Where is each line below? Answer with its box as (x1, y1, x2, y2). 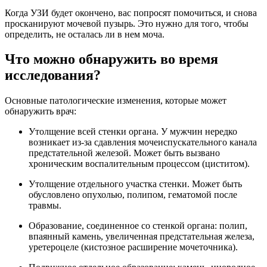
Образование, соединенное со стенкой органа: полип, (29, 221, 247, 231)
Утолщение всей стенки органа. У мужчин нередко (29, 126, 237, 137)
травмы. (29, 200, 61, 211)
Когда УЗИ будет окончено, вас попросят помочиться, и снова (5, 7, 257, 18)
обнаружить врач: (5, 106, 76, 117)
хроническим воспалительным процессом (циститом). (29, 159, 250, 169)
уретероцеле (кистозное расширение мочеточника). (29, 242, 238, 253)
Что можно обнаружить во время (5, 51, 218, 67)
